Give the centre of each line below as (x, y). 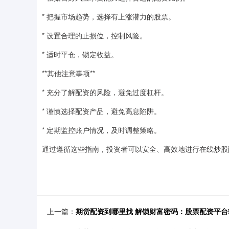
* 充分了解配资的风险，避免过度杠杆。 (105, 92)
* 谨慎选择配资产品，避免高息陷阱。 (101, 111)
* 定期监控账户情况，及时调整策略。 (101, 130)
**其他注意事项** (68, 73)
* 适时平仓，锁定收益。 (80, 54)
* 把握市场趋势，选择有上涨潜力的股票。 (109, 16)
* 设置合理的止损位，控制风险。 (94, 35)
